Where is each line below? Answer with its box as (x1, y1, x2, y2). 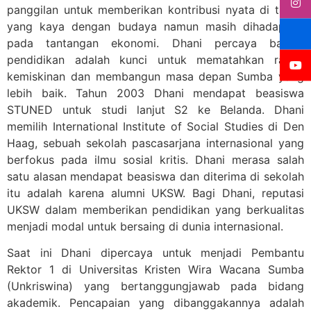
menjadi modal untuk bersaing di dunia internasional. (7, 219, 283, 233)
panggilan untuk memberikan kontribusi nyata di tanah (7, 2, 304, 17)
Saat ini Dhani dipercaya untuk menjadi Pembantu (7, 246, 304, 260)
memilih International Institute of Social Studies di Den (7, 119, 304, 133)
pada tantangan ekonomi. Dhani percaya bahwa (7, 35, 304, 50)
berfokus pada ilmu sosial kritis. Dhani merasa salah (7, 152, 304, 167)
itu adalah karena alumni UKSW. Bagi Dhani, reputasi (7, 185, 304, 200)
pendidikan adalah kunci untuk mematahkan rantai (7, 52, 304, 67)
